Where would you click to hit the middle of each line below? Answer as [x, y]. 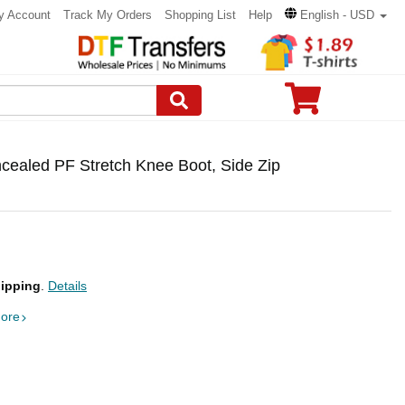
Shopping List [200, 15]
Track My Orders [108, 15]
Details [67, 286]
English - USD [337, 15]
